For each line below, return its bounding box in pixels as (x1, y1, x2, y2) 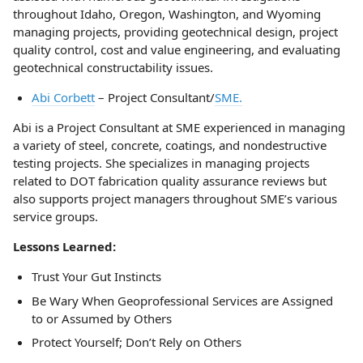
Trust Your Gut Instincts (31, 268, 161, 284)
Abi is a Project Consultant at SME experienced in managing (13, 119, 345, 135)
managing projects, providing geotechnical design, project (13, 23, 338, 40)
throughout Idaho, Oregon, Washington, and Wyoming (13, 6, 321, 22)
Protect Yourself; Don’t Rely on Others (31, 334, 241, 350)
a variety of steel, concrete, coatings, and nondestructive (13, 137, 327, 153)
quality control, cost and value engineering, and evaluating (13, 41, 340, 58)
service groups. (13, 208, 98, 224)
